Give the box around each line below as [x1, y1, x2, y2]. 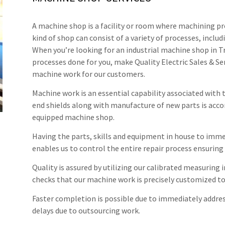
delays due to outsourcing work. [32, 205, 141, 215]
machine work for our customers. [32, 68, 146, 79]
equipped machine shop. [32, 111, 115, 122]
